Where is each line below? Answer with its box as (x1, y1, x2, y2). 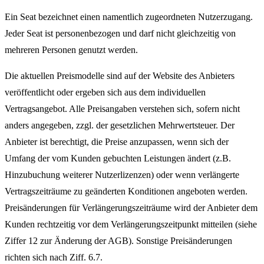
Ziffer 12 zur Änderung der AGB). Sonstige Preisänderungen (5, 236, 232, 246)
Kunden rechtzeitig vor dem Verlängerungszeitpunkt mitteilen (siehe (5, 219, 257, 229)
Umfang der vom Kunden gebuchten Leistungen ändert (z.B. (5, 153, 231, 163)
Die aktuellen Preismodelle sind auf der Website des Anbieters (5, 71, 235, 81)
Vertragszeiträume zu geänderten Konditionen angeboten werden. (5, 186, 247, 196)
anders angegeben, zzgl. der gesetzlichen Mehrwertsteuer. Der (5, 120, 235, 130)
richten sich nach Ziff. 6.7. (5, 252, 103, 262)
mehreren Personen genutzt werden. (5, 45, 138, 55)
